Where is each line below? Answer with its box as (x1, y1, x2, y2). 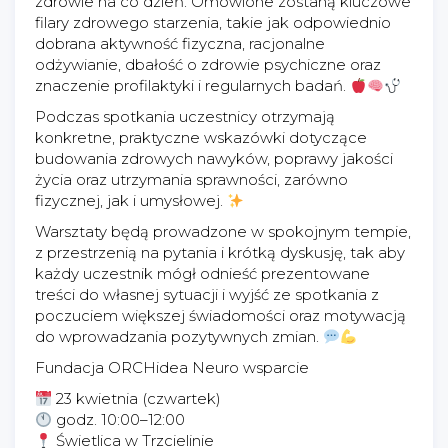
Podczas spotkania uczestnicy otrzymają (35, 107, 335, 126)
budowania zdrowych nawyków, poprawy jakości (35, 149, 393, 168)
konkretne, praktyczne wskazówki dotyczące (35, 128, 367, 147)
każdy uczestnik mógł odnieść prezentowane (35, 264, 370, 283)
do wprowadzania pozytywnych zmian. (35, 327, 323, 346)
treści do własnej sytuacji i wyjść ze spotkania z (35, 285, 379, 304)
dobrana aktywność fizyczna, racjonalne (35, 34, 325, 53)
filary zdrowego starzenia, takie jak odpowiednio (35, 13, 391, 32)
